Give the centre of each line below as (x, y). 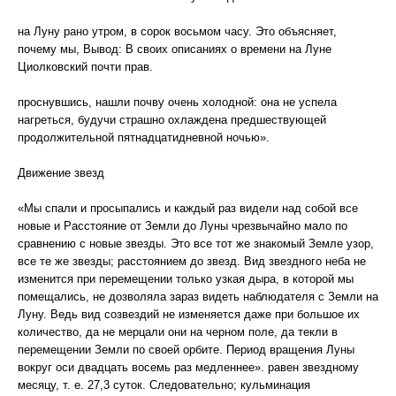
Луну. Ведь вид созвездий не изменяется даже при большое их (189, 314)
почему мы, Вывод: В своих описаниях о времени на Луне (175, 49)
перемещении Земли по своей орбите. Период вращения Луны (186, 350)
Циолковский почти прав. (85, 67)
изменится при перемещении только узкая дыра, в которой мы (186, 279)
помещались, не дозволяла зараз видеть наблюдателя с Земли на (198, 297)
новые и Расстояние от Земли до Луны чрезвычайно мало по (183, 226)
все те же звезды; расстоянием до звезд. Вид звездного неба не (192, 261)
